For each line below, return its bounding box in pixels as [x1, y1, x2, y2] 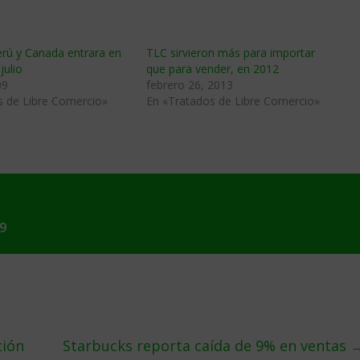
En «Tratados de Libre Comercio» [146, 93, 320, 108]
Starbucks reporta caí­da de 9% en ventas [63, 336, 350, 355]
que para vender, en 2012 [146, 61, 279, 76]
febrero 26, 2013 [146, 77, 233, 92]
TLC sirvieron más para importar [146, 45, 315, 60]
